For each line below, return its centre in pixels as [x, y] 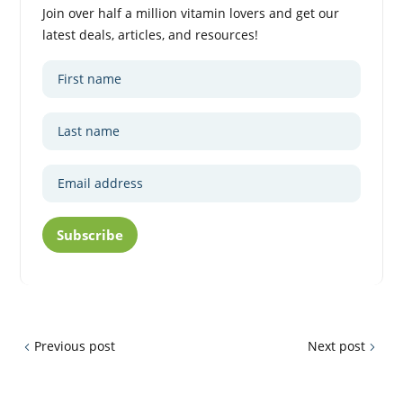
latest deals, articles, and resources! [151, 34]
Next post [336, 345]
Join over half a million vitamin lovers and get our [191, 13]
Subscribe [90, 234]
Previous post [75, 345]
